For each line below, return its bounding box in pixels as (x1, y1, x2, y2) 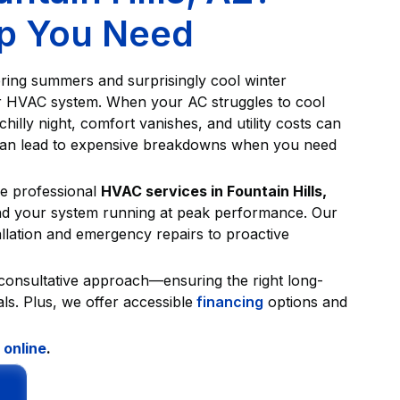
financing (193, 293, 263, 312)
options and (263, 293, 347, 312)
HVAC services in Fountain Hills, (101, 182, 327, 201)
